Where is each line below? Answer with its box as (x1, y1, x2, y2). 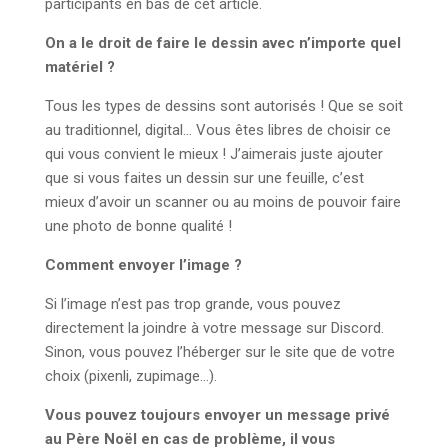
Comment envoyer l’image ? (45, 256, 242, 275)
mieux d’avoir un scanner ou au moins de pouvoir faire (45, 193, 401, 212)
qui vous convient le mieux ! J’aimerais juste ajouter (45, 145, 383, 164)
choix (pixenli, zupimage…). (45, 367, 217, 386)
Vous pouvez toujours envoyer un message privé (45, 406, 390, 425)
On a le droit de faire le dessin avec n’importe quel (45, 34, 401, 53)
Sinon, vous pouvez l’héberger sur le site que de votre (45, 343, 395, 362)
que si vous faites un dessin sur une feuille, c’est (45, 169, 364, 188)
